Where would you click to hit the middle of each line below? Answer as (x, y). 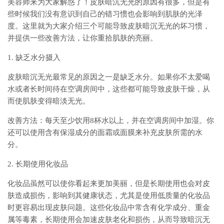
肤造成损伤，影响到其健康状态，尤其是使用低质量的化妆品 (109, 196)
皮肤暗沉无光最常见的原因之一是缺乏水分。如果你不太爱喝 (109, 77)
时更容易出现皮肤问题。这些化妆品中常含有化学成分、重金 (109, 208)
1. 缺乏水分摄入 (34, 58)
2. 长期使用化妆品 (38, 164)
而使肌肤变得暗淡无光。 (49, 101)
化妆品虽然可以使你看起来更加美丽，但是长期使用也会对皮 (109, 184)
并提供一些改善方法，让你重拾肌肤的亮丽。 (82, 38)
